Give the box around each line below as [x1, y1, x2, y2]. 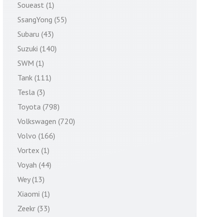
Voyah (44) [17, 160, 51, 170]
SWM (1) [17, 58, 44, 68]
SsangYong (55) [17, 15, 67, 24]
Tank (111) [17, 73, 51, 82]
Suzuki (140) [17, 44, 57, 53]
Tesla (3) [17, 87, 45, 97]
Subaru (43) [17, 29, 54, 39]
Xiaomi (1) [17, 189, 50, 199]
